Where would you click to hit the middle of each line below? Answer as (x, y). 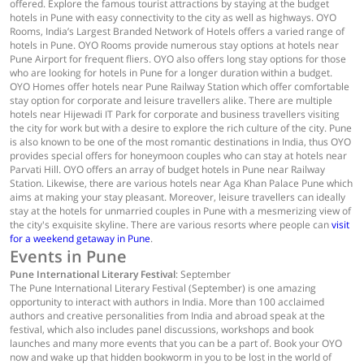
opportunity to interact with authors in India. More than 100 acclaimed (167, 302)
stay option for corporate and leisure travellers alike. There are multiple (171, 100)
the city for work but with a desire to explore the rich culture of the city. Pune (181, 128)
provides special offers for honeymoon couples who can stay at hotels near (178, 156)
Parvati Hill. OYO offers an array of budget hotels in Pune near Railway (167, 169)
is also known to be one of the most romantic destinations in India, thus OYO (180, 142)
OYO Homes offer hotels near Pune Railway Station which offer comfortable (180, 87)
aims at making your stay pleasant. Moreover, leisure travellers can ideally (178, 197)
